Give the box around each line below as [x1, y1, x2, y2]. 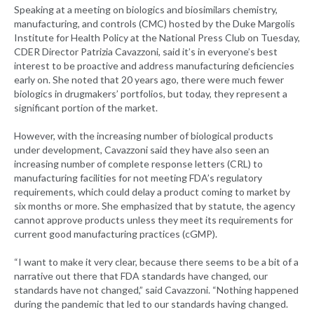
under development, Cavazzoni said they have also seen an [14, 144, 269, 156]
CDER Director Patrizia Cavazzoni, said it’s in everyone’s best [14, 46, 278, 58]
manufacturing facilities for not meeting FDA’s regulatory [14, 172, 262, 184]
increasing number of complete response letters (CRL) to [14, 158, 263, 170]
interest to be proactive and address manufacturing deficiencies [14, 60, 294, 72]
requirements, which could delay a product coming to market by [14, 186, 290, 198]
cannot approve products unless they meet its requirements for [14, 214, 293, 226]
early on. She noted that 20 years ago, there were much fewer [14, 74, 284, 86]
